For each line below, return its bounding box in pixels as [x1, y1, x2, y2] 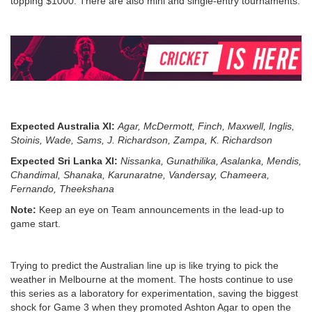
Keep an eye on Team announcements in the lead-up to [36, 203, 284, 215]
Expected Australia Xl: [10, 120, 118, 132]
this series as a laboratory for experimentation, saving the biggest [10, 287, 298, 299]
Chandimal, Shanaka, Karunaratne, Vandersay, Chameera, [10, 169, 270, 180]
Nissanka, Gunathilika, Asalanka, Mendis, [120, 155, 302, 166]
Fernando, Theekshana [10, 182, 114, 194]
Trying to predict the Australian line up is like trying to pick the [10, 259, 279, 271]
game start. [10, 217, 61, 229]
